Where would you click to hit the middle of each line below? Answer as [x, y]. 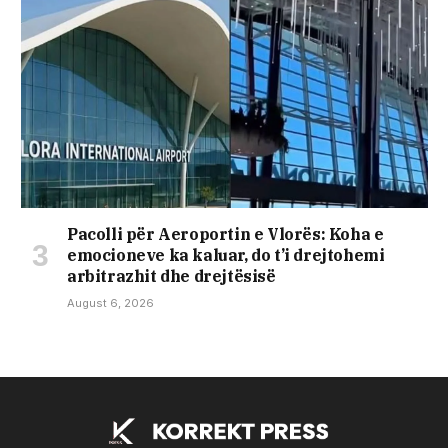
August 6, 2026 [110, 302]
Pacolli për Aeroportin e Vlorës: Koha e [225, 233]
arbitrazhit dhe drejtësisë [171, 275]
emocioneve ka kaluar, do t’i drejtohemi [226, 254]
